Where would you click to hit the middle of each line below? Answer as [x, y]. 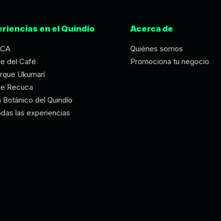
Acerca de [152, 29]
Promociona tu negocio [170, 61]
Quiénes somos [157, 49]
